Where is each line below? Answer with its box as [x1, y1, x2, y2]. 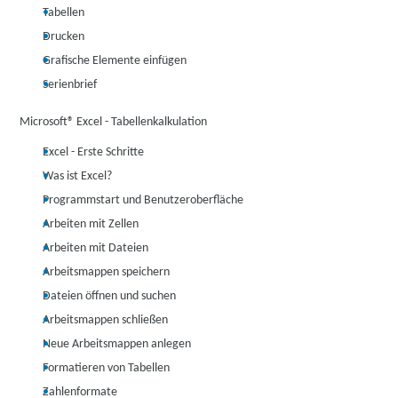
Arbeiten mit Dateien [43, 242, 149, 255]
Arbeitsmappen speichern [43, 266, 171, 279]
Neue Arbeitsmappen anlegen [43, 338, 192, 351]
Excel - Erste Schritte [43, 146, 145, 159]
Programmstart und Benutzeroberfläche [43, 194, 244, 207]
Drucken [43, 30, 85, 44]
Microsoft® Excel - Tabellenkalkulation [20, 115, 208, 129]
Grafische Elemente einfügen [43, 54, 187, 68]
